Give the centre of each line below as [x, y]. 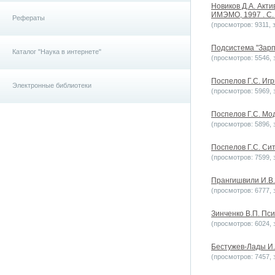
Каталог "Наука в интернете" [57, 52]
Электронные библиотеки [52, 85]
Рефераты [29, 18]
